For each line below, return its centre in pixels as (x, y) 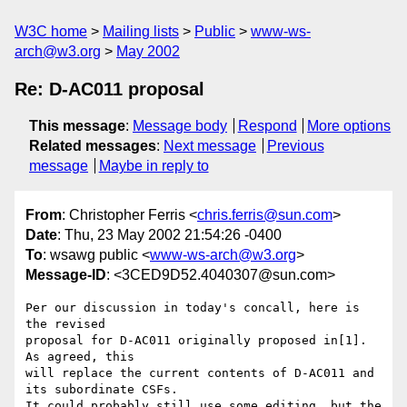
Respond (267, 126)
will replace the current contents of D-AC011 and (200, 373)
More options (349, 126)
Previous (295, 146)
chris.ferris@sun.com (265, 215)
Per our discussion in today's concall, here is (193, 308)
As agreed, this (80, 357)
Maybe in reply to (154, 166)
